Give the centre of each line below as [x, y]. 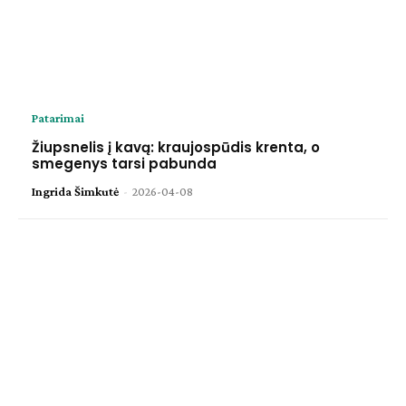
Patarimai [58, 117]
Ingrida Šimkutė [75, 191]
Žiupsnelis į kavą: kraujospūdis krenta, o [176, 147]
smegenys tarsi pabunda [124, 163]
